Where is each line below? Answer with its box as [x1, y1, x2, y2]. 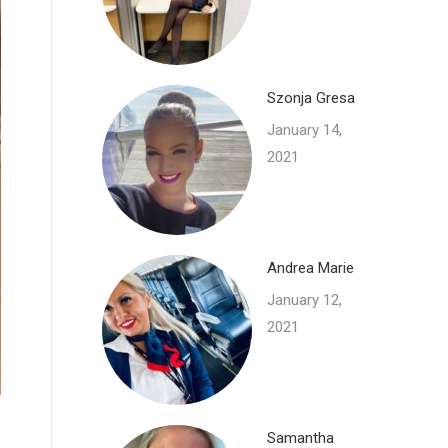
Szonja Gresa [267, 89, 355, 107]
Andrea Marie [267, 259, 354, 277]
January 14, [267, 121, 342, 139]
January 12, [267, 291, 342, 309]
